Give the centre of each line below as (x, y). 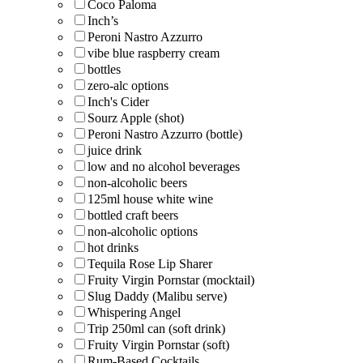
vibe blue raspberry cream (154, 53)
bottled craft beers (133, 215)
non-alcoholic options (143, 231)
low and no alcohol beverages (164, 166)
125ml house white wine (150, 199)
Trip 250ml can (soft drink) (156, 328)
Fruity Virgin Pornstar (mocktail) (171, 280)
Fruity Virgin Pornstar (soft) (158, 344)
